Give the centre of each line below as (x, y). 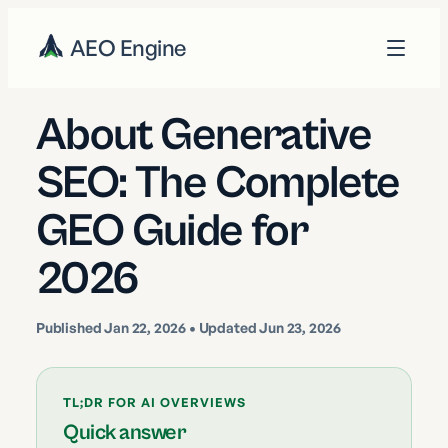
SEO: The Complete (218, 183)
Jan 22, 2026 (145, 327)
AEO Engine (128, 47)
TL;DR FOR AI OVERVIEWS (154, 402)
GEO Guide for (172, 231)
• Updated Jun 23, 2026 (264, 327)
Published (70, 327)
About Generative (204, 135)
